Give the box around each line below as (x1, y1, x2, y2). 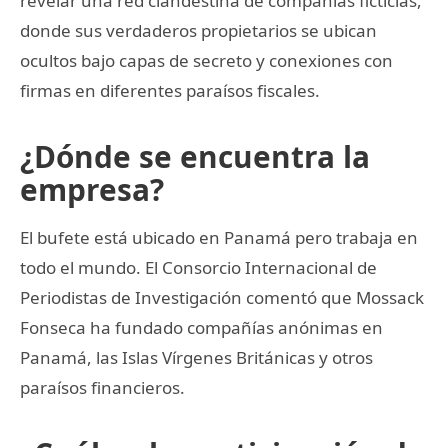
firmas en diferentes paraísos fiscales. (20, 78, 320, 102)
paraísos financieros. (20, 375, 185, 399)
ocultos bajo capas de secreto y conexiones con (20, 48, 393, 72)
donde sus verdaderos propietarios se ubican (20, 18, 377, 42)
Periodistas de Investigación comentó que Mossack (20, 285, 424, 309)
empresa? (20, 168, 164, 210)
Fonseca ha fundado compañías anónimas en (20, 315, 383, 339)
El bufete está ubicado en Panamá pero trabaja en (20, 225, 418, 249)
